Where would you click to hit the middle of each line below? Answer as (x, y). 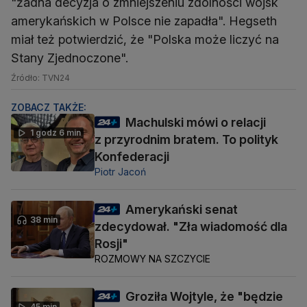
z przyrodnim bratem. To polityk (186, 139)
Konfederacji (132, 156)
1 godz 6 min (56, 132)
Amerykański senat (182, 209)
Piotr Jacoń (120, 171)
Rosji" (111, 243)
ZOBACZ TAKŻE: (49, 107)
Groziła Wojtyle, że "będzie (204, 296)
